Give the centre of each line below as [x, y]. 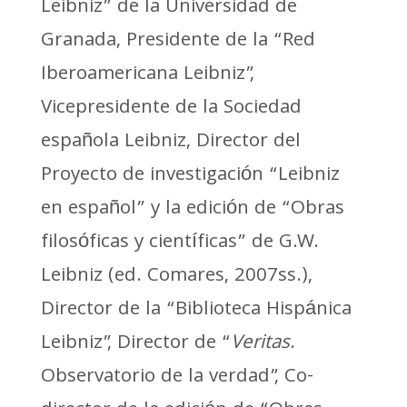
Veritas [260, 343]
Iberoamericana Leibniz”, [147, 74]
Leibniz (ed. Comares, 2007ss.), [176, 276]
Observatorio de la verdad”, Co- [177, 377]
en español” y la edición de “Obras [192, 209]
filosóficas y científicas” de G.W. [179, 243]
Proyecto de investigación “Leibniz [190, 175]
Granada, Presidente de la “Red [178, 41]
